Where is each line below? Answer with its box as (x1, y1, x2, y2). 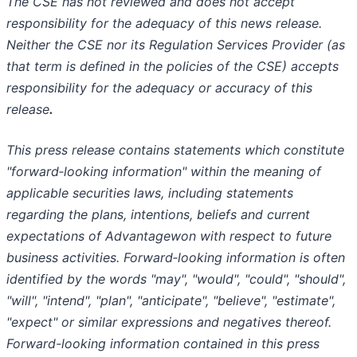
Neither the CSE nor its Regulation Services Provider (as (6, 37, 345, 53)
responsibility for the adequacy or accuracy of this (6, 80, 312, 96)
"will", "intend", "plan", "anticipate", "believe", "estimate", (6, 292, 335, 309)
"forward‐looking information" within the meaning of (6, 163, 321, 180)
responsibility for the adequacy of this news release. (6, 15, 322, 32)
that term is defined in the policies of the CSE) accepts (6, 58, 339, 75)
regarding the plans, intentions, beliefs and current (6, 206, 310, 223)
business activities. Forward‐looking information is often (6, 249, 345, 266)
